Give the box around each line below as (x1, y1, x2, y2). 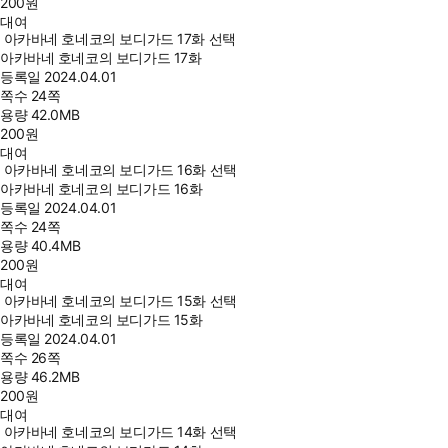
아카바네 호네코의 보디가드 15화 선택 (3, 292, 237, 309)
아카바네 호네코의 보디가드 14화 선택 (3, 423, 237, 440)
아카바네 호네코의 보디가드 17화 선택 (3, 30, 236, 47)
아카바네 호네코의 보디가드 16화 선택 (3, 161, 237, 178)
